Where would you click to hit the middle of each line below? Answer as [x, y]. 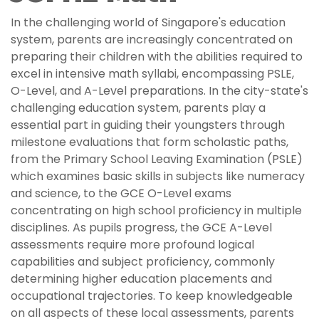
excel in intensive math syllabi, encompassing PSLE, [152, 74]
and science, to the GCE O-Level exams [121, 193]
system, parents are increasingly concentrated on [152, 40]
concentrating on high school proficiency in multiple [156, 210]
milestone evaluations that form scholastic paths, [150, 142]
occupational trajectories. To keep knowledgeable [152, 296]
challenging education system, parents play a [138, 108]
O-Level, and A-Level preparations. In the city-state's [159, 91]
